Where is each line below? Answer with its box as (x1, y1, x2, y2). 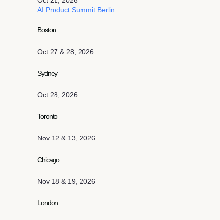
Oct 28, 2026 (37, 91, 78, 99)
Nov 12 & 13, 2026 (37, 134, 95, 142)
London (37, 199, 58, 207)
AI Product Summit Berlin (37, 6, 115, 14)
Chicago (37, 156, 60, 164)
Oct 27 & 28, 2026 (37, 48, 94, 55)
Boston (37, 26, 56, 34)
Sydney (37, 69, 58, 77)
